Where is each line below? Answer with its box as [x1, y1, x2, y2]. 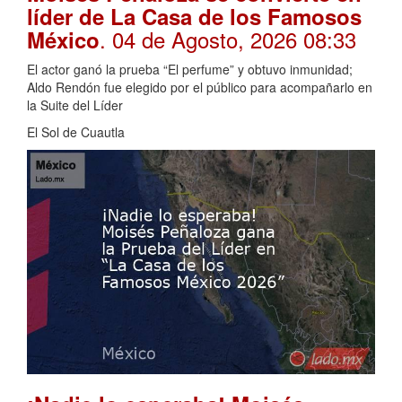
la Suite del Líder [27, 96, 123, 115]
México [27, 24, 100, 56]
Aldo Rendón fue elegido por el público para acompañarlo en [27, 78, 372, 97]
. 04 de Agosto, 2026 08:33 [100, 23, 356, 56]
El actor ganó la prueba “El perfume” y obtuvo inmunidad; [27, 60, 353, 79]
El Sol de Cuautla [27, 123, 125, 142]
